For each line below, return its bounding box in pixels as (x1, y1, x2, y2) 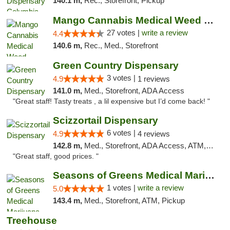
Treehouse (7, 215, 57, 226)
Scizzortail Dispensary (52, 115, 158, 126)
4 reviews (137, 129, 170, 138)
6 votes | (106, 128, 138, 137)
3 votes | (106, 73, 138, 82)
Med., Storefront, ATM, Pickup (84, 196, 185, 205)
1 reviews (137, 74, 170, 83)
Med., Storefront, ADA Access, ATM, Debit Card (84, 141, 206, 150)
